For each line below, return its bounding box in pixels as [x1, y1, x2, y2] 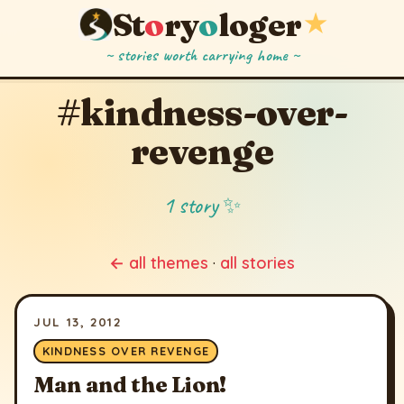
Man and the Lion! [33, 371, 226, 399]
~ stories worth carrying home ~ [105, 44, 299, 67]
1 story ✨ [162, 191, 242, 221]
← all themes [109, 252, 208, 274]
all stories [220, 252, 295, 274]
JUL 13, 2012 [33, 313, 122, 329]
